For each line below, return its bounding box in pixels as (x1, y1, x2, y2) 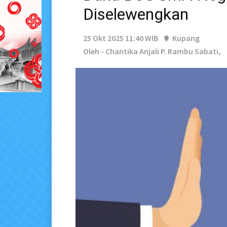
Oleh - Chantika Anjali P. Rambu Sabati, (83, 46, 221, 57)
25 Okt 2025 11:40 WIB (83, 33, 158, 44)
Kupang (171, 33, 200, 44)
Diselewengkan (83, 5, 188, 24)
